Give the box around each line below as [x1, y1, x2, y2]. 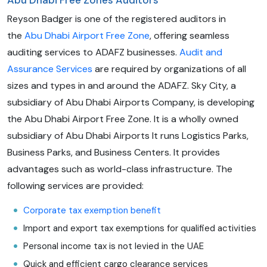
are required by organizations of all [92, 63, 246, 76]
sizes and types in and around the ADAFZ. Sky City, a [7, 79, 236, 92]
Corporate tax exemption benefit [23, 204, 161, 217]
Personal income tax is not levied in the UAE [23, 240, 204, 253]
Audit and [179, 46, 222, 59]
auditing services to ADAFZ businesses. [7, 46, 179, 59]
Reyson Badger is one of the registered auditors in [7, 13, 226, 26]
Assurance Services [7, 63, 92, 76]
